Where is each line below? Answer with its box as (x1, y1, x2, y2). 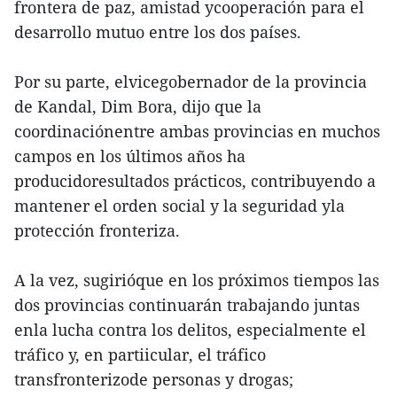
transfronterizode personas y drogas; (14, 368, 293, 390)
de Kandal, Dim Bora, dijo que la (14, 95, 261, 117)
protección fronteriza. (14, 219, 180, 241)
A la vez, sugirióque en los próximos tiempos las (14, 269, 379, 291)
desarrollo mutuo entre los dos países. (14, 20, 301, 43)
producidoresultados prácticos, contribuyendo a (14, 169, 376, 191)
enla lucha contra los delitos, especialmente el (14, 318, 366, 340)
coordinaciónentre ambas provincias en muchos (14, 120, 380, 142)
